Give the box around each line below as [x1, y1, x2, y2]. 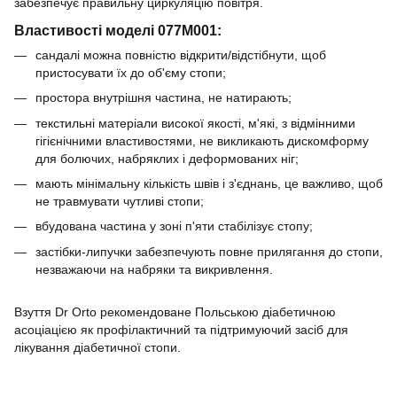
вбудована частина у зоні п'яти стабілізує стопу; [35, 219, 313, 234]
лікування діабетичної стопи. [14, 340, 181, 355]
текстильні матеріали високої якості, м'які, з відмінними [35, 115, 355, 130]
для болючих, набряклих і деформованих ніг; [35, 151, 299, 166]
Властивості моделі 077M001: [14, 21, 222, 38]
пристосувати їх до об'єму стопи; [35, 65, 226, 80]
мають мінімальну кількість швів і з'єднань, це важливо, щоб [35, 175, 383, 191]
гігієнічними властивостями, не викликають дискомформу [35, 133, 369, 148]
